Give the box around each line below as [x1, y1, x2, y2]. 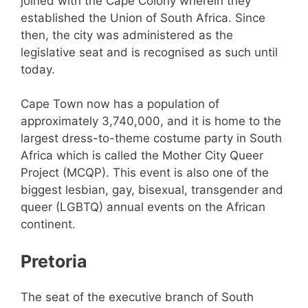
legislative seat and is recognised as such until [21, 45, 278, 59]
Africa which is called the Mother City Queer [21, 148, 263, 163]
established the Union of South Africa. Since [21, 10, 265, 25]
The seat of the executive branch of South [21, 290, 254, 305]
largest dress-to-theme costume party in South [21, 131, 282, 146]
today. [21, 62, 55, 76]
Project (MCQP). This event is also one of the [21, 166, 269, 180]
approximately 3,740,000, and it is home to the [21, 114, 281, 129]
